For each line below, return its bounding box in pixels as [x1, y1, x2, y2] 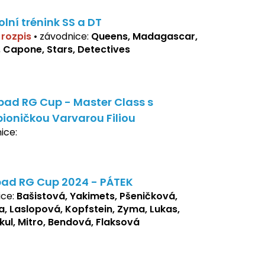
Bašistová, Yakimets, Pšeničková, [17, 189, 177, 203]
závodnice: [40, 30, 91, 44]
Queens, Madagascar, [91, 30, 198, 44]
